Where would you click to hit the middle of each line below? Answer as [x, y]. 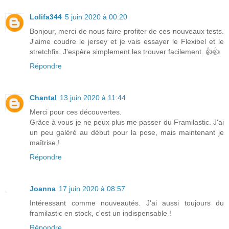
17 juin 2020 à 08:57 [92, 188]
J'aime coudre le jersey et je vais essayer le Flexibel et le [127, 41]
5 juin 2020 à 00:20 [96, 17]
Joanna [43, 188]
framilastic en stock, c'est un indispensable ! [100, 213]
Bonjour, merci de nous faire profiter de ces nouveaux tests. [127, 31]
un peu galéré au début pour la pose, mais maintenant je [127, 132]
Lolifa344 [46, 17]
